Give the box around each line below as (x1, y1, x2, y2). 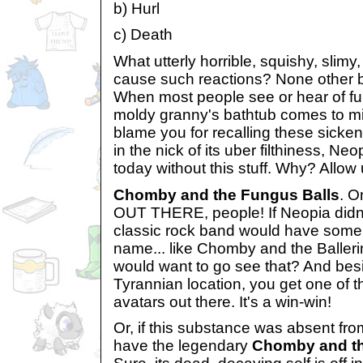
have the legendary (113, 337, 252, 355)
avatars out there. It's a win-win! (113, 293, 331, 310)
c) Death (113, 26, 173, 44)
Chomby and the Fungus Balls (113, 186, 340, 203)
